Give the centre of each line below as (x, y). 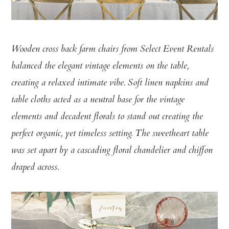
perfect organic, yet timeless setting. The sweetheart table (110, 134)
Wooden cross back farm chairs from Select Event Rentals (113, 50)
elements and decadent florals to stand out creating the (107, 117)
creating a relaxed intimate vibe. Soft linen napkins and (110, 84)
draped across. (35, 168)
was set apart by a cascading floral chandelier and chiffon (112, 151)
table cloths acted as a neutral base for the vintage (98, 100)
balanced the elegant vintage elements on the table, (100, 67)
